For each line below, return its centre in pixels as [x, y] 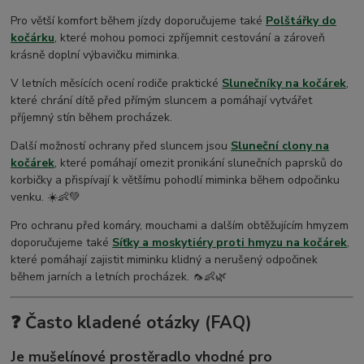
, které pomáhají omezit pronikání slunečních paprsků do [199, 162]
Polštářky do [301, 20]
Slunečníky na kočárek [284, 83]
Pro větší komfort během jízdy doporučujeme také [139, 20]
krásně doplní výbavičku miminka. [95, 54]
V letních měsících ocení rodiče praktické [117, 83]
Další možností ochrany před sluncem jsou [121, 145]
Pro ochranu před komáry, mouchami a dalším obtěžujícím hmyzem [180, 225]
